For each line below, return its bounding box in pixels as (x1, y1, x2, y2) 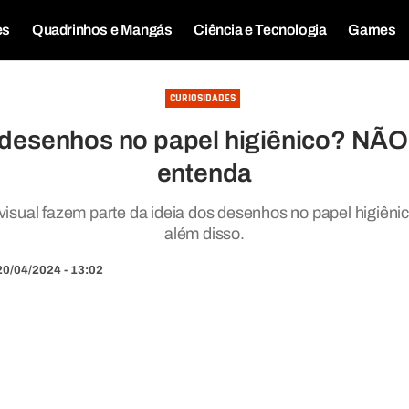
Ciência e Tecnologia (194, 22, 327, 37)
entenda (156, 159, 253, 187)
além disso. (164, 225, 245, 243)
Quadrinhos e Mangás (32, 22, 173, 37)
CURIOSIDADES (170, 91, 236, 105)
